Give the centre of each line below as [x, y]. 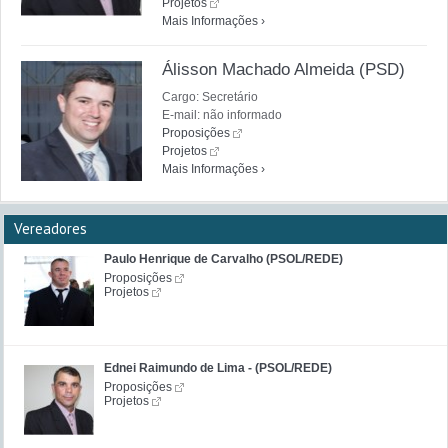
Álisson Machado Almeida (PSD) [283, 69]
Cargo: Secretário [210, 96]
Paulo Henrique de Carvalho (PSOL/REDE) [223, 258]
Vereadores [50, 228]
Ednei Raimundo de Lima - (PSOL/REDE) [218, 367]
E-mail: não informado [222, 114]
